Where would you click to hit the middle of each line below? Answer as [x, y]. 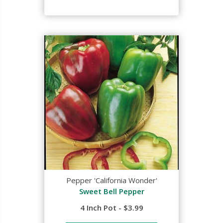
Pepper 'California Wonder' [111, 180]
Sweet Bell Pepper [111, 191]
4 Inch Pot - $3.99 [111, 208]
